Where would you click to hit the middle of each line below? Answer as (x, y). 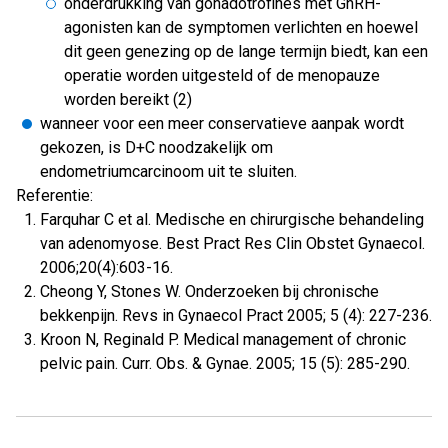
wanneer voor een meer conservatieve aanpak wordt (222, 123)
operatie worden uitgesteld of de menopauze (222, 75)
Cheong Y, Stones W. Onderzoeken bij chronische (209, 291)
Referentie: (54, 195)
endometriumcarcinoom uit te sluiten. (168, 171)
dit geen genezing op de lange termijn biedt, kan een (246, 51)
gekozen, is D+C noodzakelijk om (156, 147)
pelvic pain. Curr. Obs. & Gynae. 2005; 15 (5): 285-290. (225, 363)
